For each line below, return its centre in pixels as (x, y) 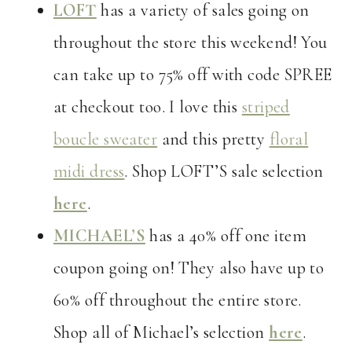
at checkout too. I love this (148, 107)
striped (266, 107)
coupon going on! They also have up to (189, 268)
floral (289, 139)
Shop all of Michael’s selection (161, 333)
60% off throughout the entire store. (178, 301)
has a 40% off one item (226, 236)
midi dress (89, 172)
